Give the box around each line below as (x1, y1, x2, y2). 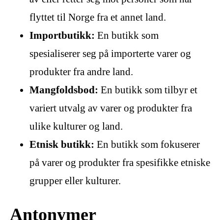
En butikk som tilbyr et (98, 83, 197, 96)
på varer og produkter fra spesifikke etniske (29, 156, 210, 168)
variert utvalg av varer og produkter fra (29, 102, 192, 114)
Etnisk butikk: (29, 138, 94, 150)
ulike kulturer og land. (29, 120, 123, 132)
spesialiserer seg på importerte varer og (29, 47, 191, 59)
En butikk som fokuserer (94, 138, 200, 150)
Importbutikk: (29, 29, 95, 41)
